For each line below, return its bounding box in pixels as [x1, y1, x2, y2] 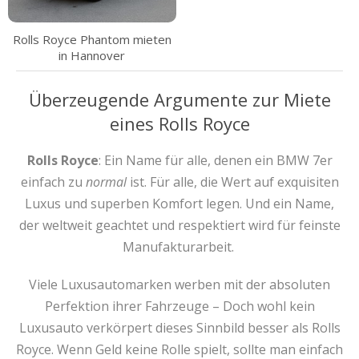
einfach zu [20, 173, 86, 191]
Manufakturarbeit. [122, 238, 237, 256]
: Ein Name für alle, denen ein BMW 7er [98, 151, 333, 169]
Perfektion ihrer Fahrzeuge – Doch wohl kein [44, 297, 315, 315]
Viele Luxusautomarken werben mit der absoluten [29, 276, 330, 293]
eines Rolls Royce [109, 111, 250, 135]
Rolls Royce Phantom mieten [12, 30, 171, 47]
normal [85, 173, 127, 191]
